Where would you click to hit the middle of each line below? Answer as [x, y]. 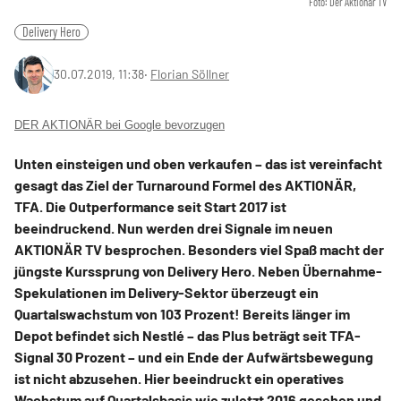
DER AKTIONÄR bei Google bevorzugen [119, 125]
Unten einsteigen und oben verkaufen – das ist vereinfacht [198, 163]
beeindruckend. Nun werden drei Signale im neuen [174, 228]
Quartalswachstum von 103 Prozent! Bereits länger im [182, 314]
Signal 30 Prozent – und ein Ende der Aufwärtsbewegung [194, 357]
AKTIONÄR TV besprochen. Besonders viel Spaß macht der [199, 249]
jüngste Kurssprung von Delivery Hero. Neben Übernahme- [198, 271]
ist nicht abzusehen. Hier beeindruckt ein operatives [179, 378]
